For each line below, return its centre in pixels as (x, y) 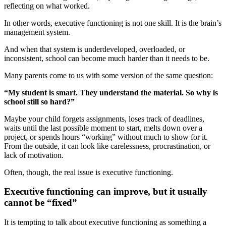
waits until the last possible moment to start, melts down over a (103, 128)
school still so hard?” (39, 101)
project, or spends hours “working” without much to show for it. (106, 137)
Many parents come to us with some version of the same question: (108, 75)
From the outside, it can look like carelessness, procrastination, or (107, 146)
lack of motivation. (34, 155)
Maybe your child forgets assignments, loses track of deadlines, (104, 119)
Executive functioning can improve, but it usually (106, 192)
